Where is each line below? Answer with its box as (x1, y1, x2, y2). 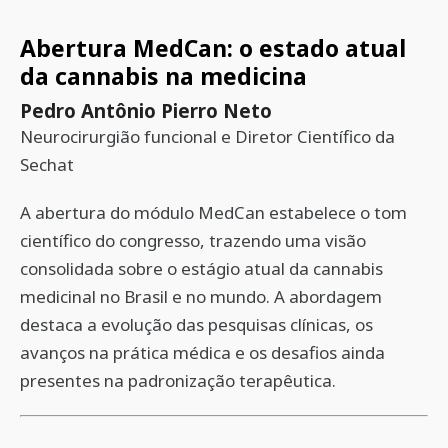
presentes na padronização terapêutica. (20, 369, 336, 392)
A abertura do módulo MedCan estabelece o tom (20, 201, 407, 224)
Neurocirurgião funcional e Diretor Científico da (20, 125, 395, 148)
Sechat (20, 153, 74, 176)
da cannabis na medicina (20, 60, 307, 92)
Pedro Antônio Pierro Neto (20, 98, 272, 123)
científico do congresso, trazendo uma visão (20, 229, 366, 252)
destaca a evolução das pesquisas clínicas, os (20, 313, 373, 336)
